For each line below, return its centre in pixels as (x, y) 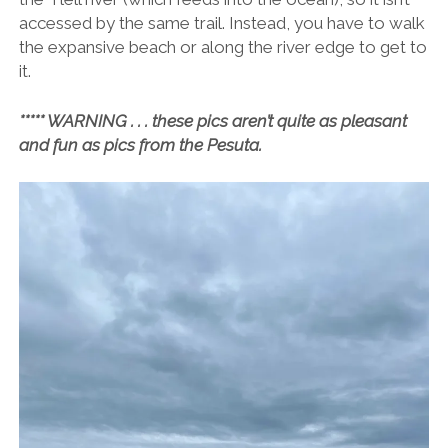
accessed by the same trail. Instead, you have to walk (221, 23)
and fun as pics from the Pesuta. (140, 144)
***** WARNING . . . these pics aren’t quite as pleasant (212, 120)
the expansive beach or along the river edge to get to (222, 47)
